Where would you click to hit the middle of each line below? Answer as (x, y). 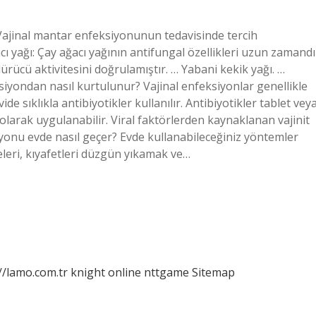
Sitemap (213, 272)
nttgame (166, 272)
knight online (106, 272)
